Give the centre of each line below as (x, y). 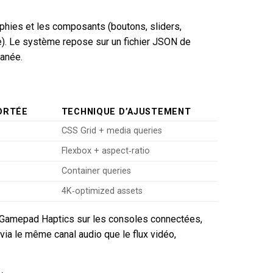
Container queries (96, 171)
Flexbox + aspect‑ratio (105, 151)
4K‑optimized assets (102, 191)
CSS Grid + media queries (112, 130)
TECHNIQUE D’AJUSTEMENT (126, 112)
